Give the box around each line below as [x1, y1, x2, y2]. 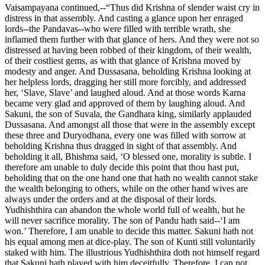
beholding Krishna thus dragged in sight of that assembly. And [5, 140, 237, 151]
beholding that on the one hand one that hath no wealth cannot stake [5, 172, 258, 183]
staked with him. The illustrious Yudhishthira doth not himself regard [5, 247, 260, 257]
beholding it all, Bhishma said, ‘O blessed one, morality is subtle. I [5, 151, 251, 161]
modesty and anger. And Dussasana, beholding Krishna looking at [5, 66, 251, 76]
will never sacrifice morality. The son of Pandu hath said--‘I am [5, 215, 240, 225]
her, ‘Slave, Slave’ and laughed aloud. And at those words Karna [5, 87, 245, 98]
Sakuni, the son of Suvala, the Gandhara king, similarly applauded [5, 108, 251, 119]
